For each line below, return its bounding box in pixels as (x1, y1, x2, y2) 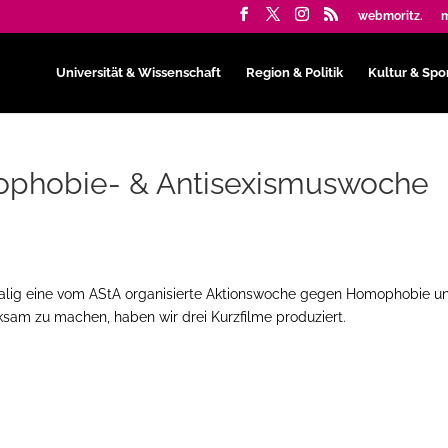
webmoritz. (357, 9, 423, 23)
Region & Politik (245, 64, 343, 80)
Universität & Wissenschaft (55, 64, 221, 80)
